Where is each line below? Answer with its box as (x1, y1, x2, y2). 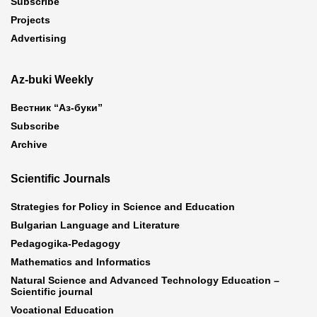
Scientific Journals (11, 173, 110, 185)
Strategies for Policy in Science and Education (11, 201, 235, 213)
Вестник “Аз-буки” (11, 102, 103, 114)
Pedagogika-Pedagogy (11, 238, 120, 250)
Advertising (11, 33, 67, 45)
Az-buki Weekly (11, 74, 93, 86)
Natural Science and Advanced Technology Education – (11, 275, 279, 287)
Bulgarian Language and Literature (11, 219, 180, 231)
